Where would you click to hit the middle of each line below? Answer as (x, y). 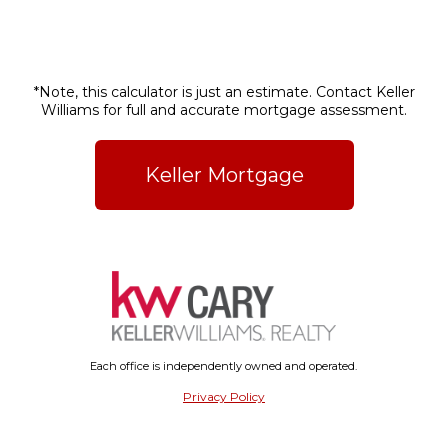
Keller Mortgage (224, 175)
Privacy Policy (223, 397)
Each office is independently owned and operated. (224, 366)
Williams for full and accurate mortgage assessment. (224, 110)
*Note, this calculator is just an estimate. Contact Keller (224, 92)
